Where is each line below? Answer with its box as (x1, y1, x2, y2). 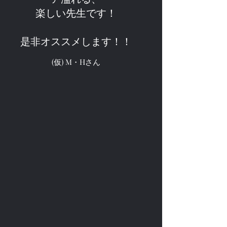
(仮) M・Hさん (52, 57, 100, 67)
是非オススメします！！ (20, 34, 132, 48)
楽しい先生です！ (35, 6, 117, 19)
